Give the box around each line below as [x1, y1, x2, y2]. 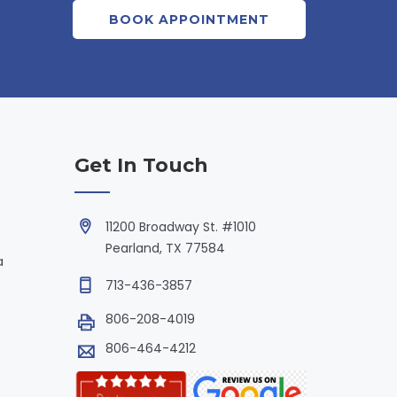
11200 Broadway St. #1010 [105, 217, 256, 236]
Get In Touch [74, 152, 208, 177]
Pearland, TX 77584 [105, 238, 225, 257]
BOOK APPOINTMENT [109, 11, 269, 27]
